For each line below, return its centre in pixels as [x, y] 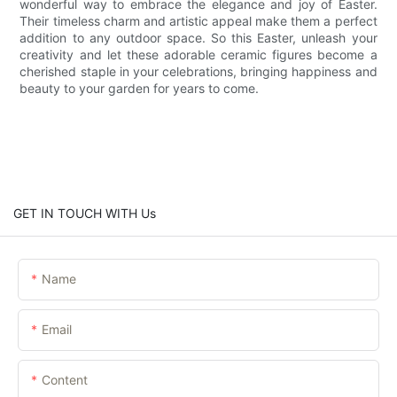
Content [65, 379]
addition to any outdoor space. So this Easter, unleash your [198, 37]
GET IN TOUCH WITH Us [85, 213]
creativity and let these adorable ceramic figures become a [198, 54]
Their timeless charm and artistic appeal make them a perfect [198, 20]
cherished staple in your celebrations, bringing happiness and [198, 71]
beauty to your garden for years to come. [140, 88]
